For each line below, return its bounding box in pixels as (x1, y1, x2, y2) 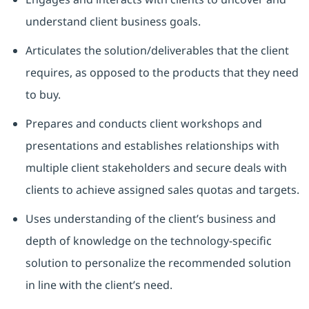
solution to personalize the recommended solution (25, 255, 291, 271)
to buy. (25, 87, 61, 103)
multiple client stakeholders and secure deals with (25, 160, 287, 176)
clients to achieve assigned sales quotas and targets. (25, 182, 299, 198)
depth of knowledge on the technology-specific (25, 233, 272, 249)
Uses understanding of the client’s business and (25, 211, 276, 227)
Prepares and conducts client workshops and (25, 116, 262, 132)
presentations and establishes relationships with (25, 138, 279, 154)
